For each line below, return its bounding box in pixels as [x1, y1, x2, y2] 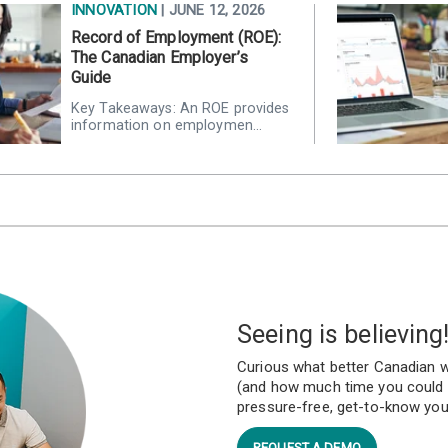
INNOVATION [71, 2, 162, 20]
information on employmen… [71, 117, 262, 135]
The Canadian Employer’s [71, 48, 248, 68]
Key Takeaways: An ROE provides [71, 100, 290, 118]
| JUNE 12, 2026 [161, 2, 266, 20]
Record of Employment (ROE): [71, 28, 282, 48]
